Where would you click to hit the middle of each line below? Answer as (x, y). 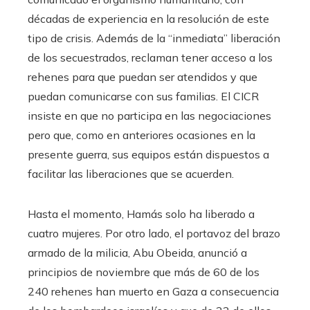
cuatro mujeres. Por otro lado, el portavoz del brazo (154, 233)
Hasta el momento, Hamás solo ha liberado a (141, 213)
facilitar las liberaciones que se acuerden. (131, 173)
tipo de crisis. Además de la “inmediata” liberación (154, 38)
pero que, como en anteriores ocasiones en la (142, 135)
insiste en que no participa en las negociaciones (149, 115)
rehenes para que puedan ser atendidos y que (143, 76)
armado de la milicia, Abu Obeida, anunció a (137, 252)
